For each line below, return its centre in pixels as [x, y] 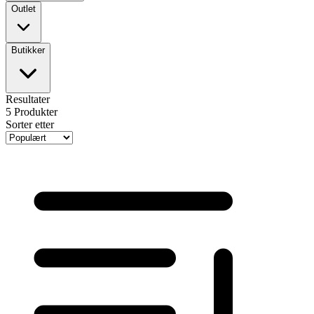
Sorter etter [30, 124]
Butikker [28, 50]
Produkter [36, 111]
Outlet [23, 8]
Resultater [28, 99]
